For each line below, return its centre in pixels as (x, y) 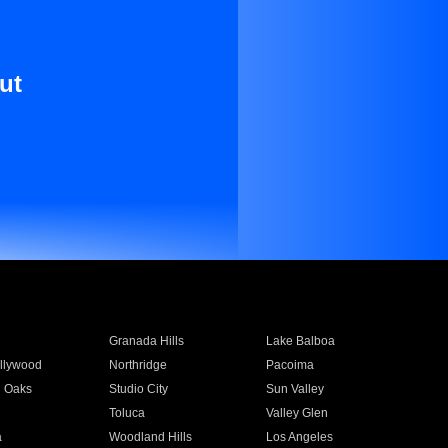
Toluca (126, 413)
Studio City (138, 389)
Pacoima (290, 365)
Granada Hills (146, 341)
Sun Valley (295, 389)
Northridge (137, 365)
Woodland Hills (150, 437)
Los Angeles (300, 437)
